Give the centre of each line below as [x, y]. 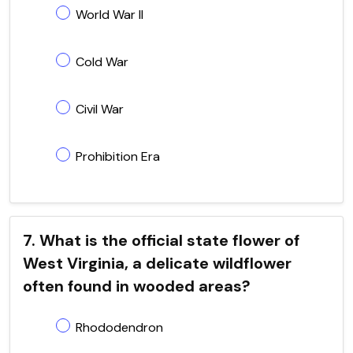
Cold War [102, 61]
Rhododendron [119, 327]
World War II [110, 14]
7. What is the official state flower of [161, 240]
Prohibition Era [118, 156]
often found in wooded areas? [137, 286]
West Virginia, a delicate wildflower [157, 263]
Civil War [100, 109]
